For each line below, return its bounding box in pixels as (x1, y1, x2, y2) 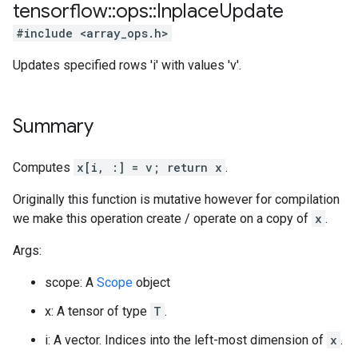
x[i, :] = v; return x (77, 160, 222, 175)
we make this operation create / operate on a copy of (13, 211, 312, 226)
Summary (13, 114, 93, 138)
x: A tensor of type (45, 304, 150, 319)
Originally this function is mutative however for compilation (13, 192, 340, 207)
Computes (13, 160, 74, 175)
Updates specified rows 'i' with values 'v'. (13, 58, 241, 73)
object (133, 275, 170, 290)
